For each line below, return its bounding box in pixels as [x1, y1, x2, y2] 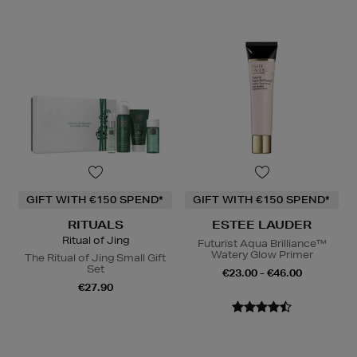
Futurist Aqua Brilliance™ [197, 236, 327, 250]
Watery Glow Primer [210, 247, 313, 261]
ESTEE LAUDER [212, 217, 312, 232]
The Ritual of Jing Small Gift [25, 250, 166, 265]
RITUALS [67, 217, 124, 232]
